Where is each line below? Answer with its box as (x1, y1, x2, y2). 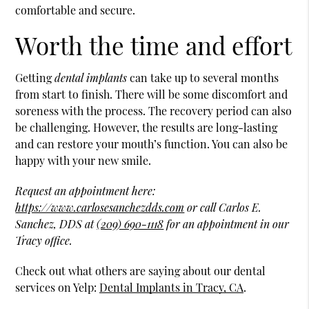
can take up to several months (127, 70, 279, 85)
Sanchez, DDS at (15, 216, 97, 231)
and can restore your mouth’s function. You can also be (15, 136, 288, 151)
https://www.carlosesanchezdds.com (15, 199, 185, 215)
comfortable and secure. (15, 2, 136, 17)
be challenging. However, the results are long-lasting (15, 119, 278, 134)
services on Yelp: (15, 279, 100, 295)
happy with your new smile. (15, 152, 152, 168)
